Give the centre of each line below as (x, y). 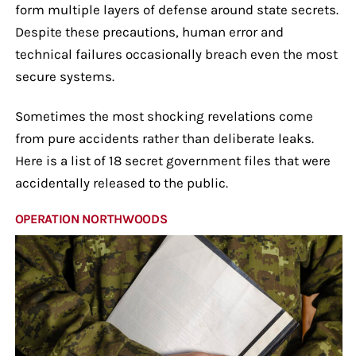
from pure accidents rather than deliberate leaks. (164, 138)
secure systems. (64, 76)
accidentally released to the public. (121, 182)
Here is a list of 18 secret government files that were (172, 160)
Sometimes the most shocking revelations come (164, 116)
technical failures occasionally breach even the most (176, 54)
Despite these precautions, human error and (149, 31)
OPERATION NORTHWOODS (91, 219)
